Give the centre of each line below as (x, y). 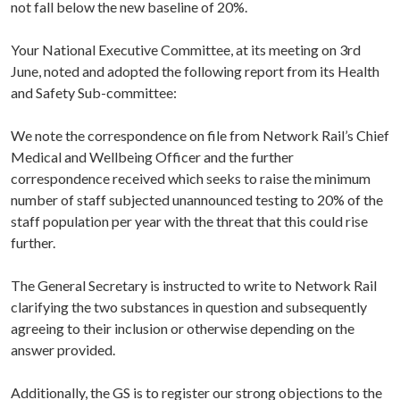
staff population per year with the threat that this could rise (189, 221)
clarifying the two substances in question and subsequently (189, 307)
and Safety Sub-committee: (94, 93)
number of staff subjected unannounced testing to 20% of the (197, 200)
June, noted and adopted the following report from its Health (195, 71)
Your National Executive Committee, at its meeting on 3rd (186, 50)
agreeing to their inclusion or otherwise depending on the (183, 329)
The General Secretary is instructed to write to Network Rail (194, 286)
